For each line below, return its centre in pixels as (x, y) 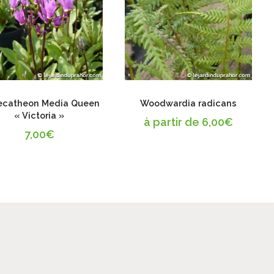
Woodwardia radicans (189, 103)
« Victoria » (39, 115)
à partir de (173, 122)
